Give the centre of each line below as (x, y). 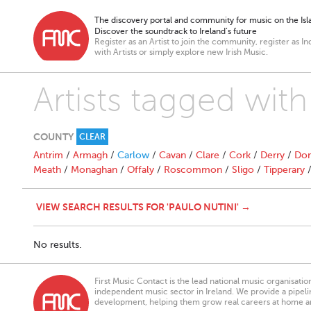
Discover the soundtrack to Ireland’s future (176, 31)
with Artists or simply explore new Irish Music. (181, 52)
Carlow (133, 155)
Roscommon (193, 170)
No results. (58, 245)
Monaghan (94, 170)
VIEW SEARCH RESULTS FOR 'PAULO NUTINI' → (143, 207)
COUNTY (53, 137)
